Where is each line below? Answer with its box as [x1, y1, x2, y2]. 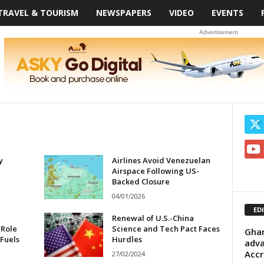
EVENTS [211, 7, 243, 18]
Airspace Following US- [111, 166, 199, 176]
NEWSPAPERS [95, 7, 151, 18]
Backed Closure [111, 176, 170, 187]
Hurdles [111, 234, 142, 245]
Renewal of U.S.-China [111, 213, 194, 223]
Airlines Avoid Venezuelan [111, 155, 210, 166]
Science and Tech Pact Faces [111, 223, 220, 234]
